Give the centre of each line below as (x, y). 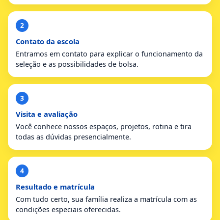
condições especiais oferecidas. (68, 209)
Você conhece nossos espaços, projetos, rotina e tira (104, 126)
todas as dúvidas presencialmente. (73, 137)
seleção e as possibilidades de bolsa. (77, 64)
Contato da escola (48, 41)
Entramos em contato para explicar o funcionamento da (109, 54)
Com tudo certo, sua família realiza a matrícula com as (106, 199)
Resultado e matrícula (55, 186)
